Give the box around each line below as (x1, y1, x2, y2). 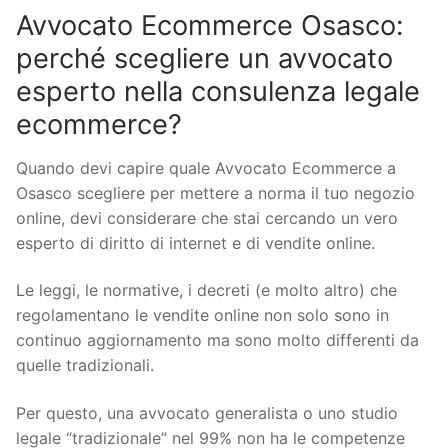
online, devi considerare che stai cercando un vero (16, 207, 398, 228)
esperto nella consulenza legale (16, 74, 420, 108)
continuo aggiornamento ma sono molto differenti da (16, 330, 419, 351)
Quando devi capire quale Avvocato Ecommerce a (16, 157, 396, 178)
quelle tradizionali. (16, 355, 154, 376)
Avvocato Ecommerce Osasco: (16, 8, 403, 42)
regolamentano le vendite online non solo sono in (16, 305, 389, 326)
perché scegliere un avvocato (16, 41, 393, 75)
